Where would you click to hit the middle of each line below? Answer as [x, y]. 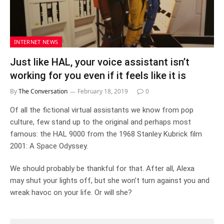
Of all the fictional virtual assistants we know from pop [102, 110]
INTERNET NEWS [36, 41]
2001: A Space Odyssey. [49, 146]
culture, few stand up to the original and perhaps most [100, 122]
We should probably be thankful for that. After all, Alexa [102, 168]
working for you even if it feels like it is [98, 75]
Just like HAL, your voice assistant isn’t [100, 62]
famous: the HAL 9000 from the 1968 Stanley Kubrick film [106, 134]
